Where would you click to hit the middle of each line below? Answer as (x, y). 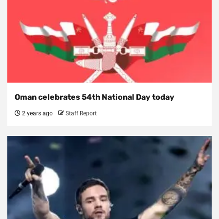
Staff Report (81, 114)
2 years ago (37, 114)
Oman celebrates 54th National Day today (95, 97)
